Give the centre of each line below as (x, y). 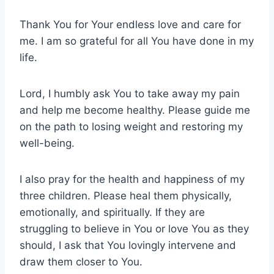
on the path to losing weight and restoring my (131, 126)
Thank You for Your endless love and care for (130, 24)
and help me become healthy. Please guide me (135, 110)
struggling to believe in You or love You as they (134, 228)
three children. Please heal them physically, (126, 195)
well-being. (47, 143)
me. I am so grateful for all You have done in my (137, 41)
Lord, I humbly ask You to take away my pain (130, 93)
